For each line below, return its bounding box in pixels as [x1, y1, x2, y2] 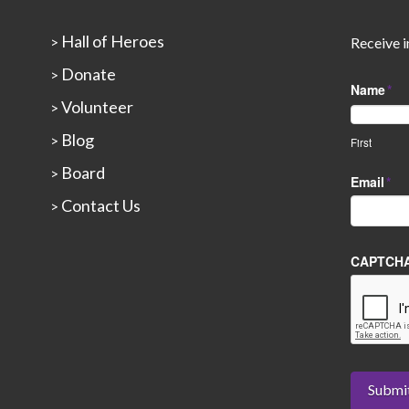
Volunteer [58, 96, 133, 117]
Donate [58, 63, 116, 84]
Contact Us [58, 194, 141, 215]
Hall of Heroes [58, 30, 164, 51]
